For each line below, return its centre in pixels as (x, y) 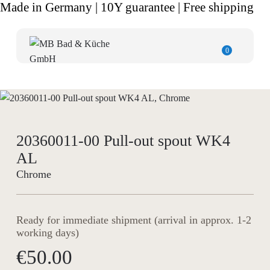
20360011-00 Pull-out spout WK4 (123, 140)
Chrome (33, 174)
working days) (47, 232)
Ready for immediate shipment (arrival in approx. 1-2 (133, 220)
